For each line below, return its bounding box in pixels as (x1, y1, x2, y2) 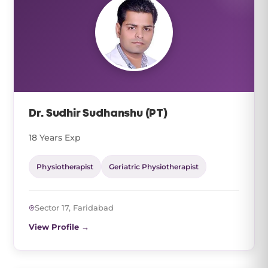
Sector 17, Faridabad (35, 203, 114, 212)
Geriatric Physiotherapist (109, 162, 199, 171)
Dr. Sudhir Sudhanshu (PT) (29, 109, 167, 118)
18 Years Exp (29, 132, 81, 143)
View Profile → (29, 222, 90, 232)
